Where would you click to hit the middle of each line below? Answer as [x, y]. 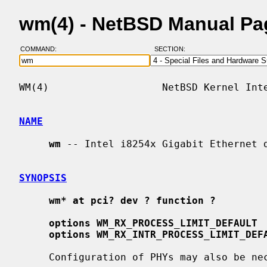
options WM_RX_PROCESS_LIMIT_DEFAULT [153, 223]
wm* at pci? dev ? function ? [132, 200]
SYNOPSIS [43, 178]
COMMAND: [42, 49]
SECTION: [172, 49]
